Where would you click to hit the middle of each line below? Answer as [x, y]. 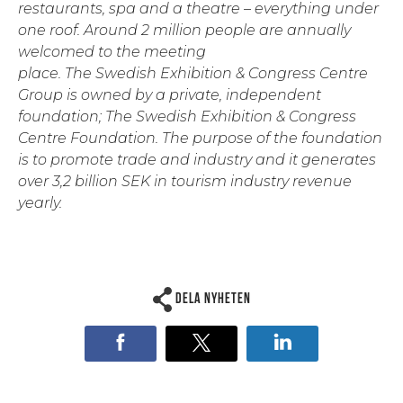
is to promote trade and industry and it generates [197, 160]
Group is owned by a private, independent [170, 95]
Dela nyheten [213, 299]
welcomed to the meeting [112, 52]
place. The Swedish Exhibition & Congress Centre [193, 74]
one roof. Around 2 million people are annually [184, 31]
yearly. [40, 203]
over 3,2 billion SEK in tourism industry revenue [185, 182]
